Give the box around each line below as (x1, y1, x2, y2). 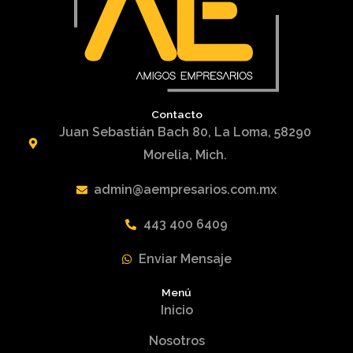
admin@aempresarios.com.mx (94, 182, 277, 198)
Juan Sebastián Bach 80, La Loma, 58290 (59, 124, 312, 140)
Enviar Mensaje (139, 251, 232, 267)
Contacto (150, 108, 203, 121)
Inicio (160, 303, 193, 318)
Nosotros (148, 333, 205, 349)
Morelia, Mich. (143, 147, 228, 163)
